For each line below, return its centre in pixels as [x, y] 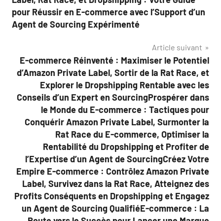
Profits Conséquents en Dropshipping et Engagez [112, 196]
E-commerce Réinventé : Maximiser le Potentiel [114, 60]
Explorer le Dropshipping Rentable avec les [125, 85]
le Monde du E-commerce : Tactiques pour [125, 110]
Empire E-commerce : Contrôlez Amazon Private [113, 171]
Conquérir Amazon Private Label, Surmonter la [117, 122]
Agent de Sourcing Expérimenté [76, 24]
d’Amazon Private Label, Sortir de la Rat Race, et [113, 73]
